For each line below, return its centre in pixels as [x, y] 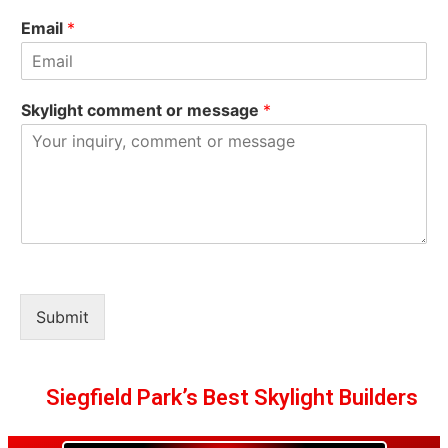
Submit [62, 317]
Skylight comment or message [142, 110]
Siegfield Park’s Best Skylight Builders [232, 397]
